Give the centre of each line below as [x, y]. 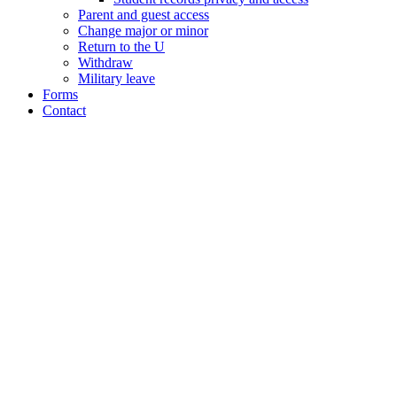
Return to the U [121, 47]
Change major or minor [143, 31]
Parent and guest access [144, 15]
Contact [64, 111]
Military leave [117, 79]
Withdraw [105, 63]
